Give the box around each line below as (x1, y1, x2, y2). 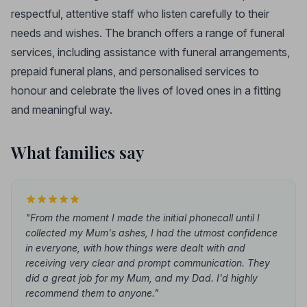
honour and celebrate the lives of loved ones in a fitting (11, 84, 281, 97)
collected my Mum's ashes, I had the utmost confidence (25, 227, 278, 238)
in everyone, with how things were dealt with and (25, 242, 245, 254)
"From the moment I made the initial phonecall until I (25, 212, 260, 223)
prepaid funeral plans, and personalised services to (11, 64, 259, 78)
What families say (11, 141, 145, 163)
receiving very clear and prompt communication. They (25, 257, 270, 269)
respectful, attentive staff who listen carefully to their (11, 7, 269, 21)
